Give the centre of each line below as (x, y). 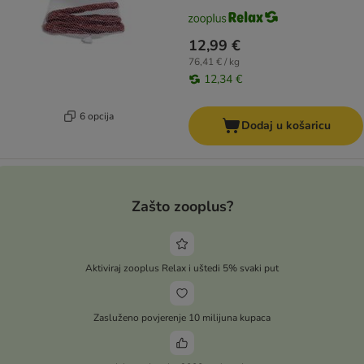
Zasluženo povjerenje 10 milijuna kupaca (182, 317)
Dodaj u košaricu (286, 126)
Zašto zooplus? (182, 206)
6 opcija (96, 116)
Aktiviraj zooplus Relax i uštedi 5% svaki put (182, 268)
